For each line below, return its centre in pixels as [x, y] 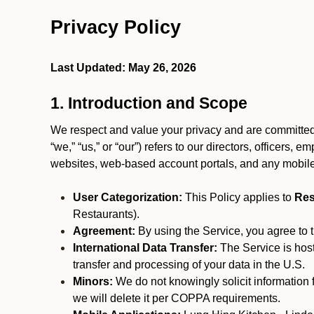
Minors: [93, 281]
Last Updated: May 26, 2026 [123, 68]
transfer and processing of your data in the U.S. [189, 265]
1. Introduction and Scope [149, 103]
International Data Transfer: [145, 248]
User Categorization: [128, 197]
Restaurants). [106, 214]
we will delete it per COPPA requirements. [177, 298]
